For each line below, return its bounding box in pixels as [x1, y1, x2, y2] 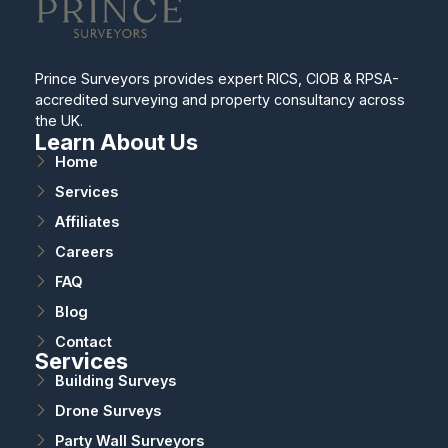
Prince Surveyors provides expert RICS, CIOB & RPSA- [34, 69, 399, 87]
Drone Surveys [54, 401, 161, 419]
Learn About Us [34, 128, 198, 155]
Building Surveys [54, 371, 176, 389]
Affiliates [54, 212, 119, 230]
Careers [54, 242, 113, 260]
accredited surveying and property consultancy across [34, 90, 405, 108]
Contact [54, 332, 112, 350]
